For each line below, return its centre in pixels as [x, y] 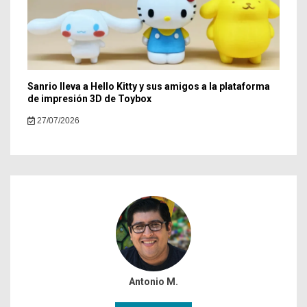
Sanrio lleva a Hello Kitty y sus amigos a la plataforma [149, 86]
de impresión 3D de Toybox [89, 99]
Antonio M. [153, 282]
